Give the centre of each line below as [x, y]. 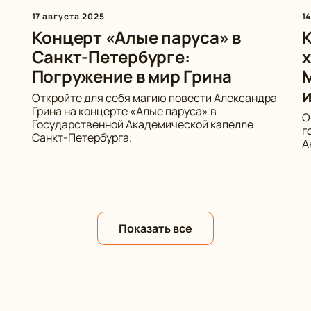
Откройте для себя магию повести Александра [154, 98]
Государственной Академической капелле [142, 124]
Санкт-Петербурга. [82, 137]
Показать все [155, 228]
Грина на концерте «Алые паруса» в [124, 111]
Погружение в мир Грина [132, 76]
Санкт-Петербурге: [111, 57]
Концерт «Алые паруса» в [136, 37]
